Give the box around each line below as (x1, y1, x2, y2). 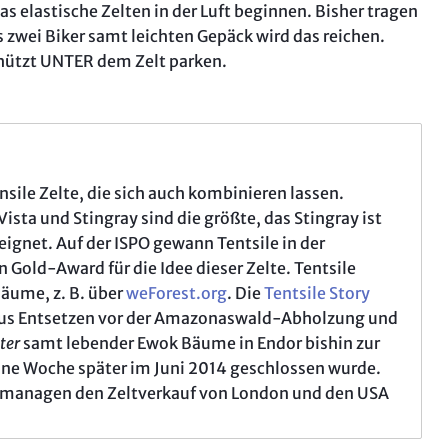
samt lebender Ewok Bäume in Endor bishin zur (20, 333, 381, 354)
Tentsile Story (264, 283, 371, 304)
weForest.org (126, 283, 228, 304)
